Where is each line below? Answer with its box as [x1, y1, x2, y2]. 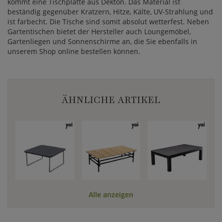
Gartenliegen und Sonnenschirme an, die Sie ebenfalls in [7, 37, 197, 46]
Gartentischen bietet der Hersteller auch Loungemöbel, [7, 27, 191, 36]
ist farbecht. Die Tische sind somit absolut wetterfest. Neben [7, 17, 209, 26]
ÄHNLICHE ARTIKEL [62, 94, 160, 107]
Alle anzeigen [89, 189, 133, 199]
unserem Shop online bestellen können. [7, 47, 140, 56]
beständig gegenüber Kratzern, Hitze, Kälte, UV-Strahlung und [7, 7, 213, 16]
